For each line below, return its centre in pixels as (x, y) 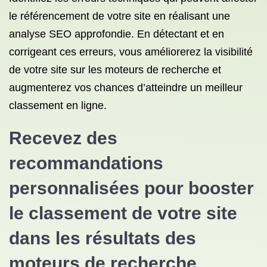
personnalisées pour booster (131, 188)
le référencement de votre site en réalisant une (119, 16)
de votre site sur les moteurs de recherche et (115, 70)
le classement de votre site (123, 213)
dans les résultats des (103, 238)
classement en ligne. (58, 105)
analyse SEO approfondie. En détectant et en (117, 34)
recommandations (86, 163)
